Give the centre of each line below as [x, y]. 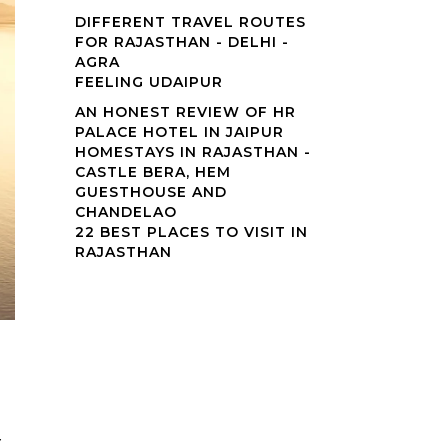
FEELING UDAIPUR [148, 81]
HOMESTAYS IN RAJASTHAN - [192, 151]
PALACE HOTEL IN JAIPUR [179, 131]
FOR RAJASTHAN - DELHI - [181, 41]
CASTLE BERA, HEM [152, 171]
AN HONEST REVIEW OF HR [185, 111]
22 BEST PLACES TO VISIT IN [191, 231]
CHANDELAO [125, 211]
